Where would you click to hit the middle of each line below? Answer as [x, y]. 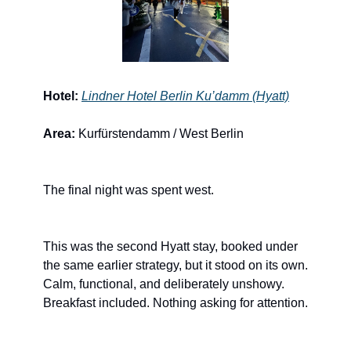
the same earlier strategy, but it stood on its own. [175, 266]
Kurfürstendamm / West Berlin [159, 134]
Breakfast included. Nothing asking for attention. [175, 303]
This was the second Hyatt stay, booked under [170, 247]
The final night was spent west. [128, 190]
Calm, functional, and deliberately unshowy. [164, 284]
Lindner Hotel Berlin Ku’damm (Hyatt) [185, 96]
